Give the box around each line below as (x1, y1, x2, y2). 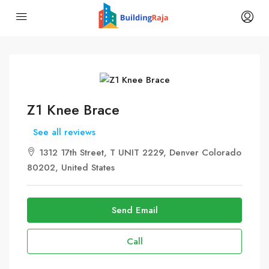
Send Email (111, 204, 158, 217)
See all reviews (33, 125, 95, 139)
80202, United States (27, 161, 115, 175)
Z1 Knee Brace (27, 99, 119, 121)
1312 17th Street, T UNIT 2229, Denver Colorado (36, 146, 241, 160)
